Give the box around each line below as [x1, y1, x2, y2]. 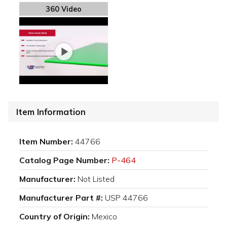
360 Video [46, 4, 82, 14]
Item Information [16, 106, 86, 117]
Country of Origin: [19, 211, 90, 221]
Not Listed [78, 173, 115, 184]
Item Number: [19, 136, 73, 146]
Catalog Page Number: [19, 155, 109, 165]
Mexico [92, 211, 117, 221]
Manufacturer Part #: [19, 192, 103, 203]
